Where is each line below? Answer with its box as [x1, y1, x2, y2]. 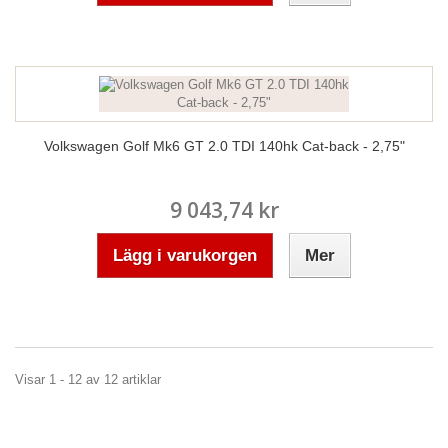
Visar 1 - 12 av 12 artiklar [15, 372, 161, 387]
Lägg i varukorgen [113, 246, 257, 265]
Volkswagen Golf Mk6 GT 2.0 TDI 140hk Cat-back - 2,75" [43, 138, 405, 154]
